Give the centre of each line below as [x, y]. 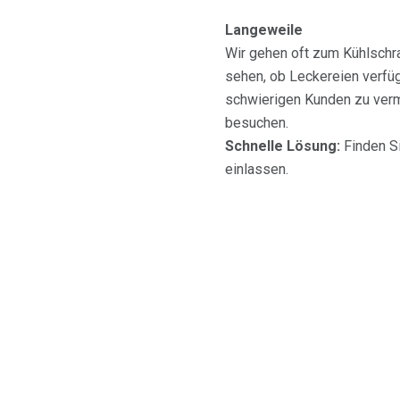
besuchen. [257, 123]
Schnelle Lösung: [283, 146]
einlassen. [257, 170]
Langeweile [264, 30]
